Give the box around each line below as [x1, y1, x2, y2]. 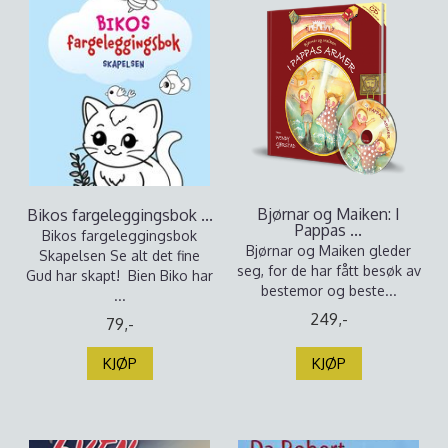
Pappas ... [295, 220, 362, 240]
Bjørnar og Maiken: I [257, 204, 400, 224]
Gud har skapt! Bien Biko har [26, 267, 213, 284]
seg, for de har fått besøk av [236, 262, 421, 279]
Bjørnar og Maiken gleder [246, 242, 411, 259]
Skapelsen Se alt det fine [39, 247, 200, 264]
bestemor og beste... [260, 282, 397, 299]
